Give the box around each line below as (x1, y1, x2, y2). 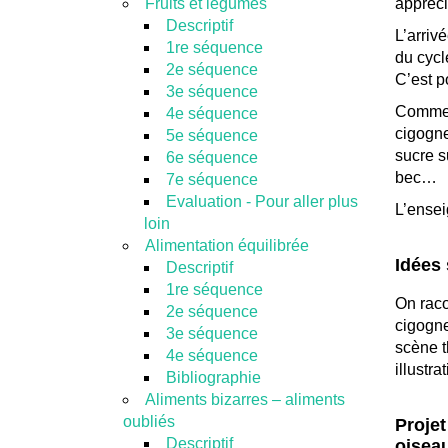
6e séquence (165, 149, 258, 166)
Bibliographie (165, 369, 261, 386)
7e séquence (165, 171, 258, 188)
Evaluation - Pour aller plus (165, 193, 358, 210)
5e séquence (165, 127, 258, 144)
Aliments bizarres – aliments (144, 391, 345, 408)
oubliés (122, 413, 175, 430)
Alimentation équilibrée (144, 237, 309, 254)
